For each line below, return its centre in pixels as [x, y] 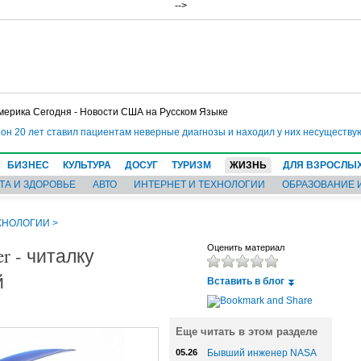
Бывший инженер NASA [261, 353]
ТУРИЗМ [191, 165]
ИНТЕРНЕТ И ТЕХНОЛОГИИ [199, 185]
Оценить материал [246, 247]
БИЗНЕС [28, 165]
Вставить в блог [246, 281]
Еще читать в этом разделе [247, 332]
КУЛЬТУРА [87, 165]
